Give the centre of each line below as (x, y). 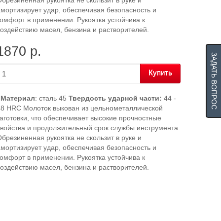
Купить (160, 72)
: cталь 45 (52, 98)
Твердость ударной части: (115, 98)
